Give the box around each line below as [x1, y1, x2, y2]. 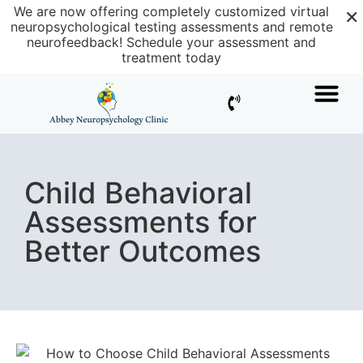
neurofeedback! [27, 34, 126, 50]
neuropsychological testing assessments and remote [10, 19, 333, 35]
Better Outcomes [24, 233, 261, 269]
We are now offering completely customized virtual [14, 3, 329, 19]
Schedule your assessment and [126, 34, 316, 50]
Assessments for [24, 203, 257, 240]
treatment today [122, 49, 221, 66]
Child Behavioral [24, 174, 252, 211]
